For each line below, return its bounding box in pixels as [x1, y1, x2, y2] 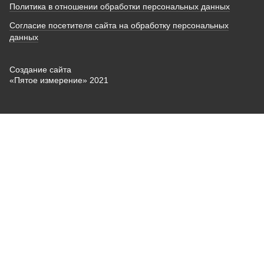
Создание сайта [9, 65, 71, 74]
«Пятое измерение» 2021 [9, 75, 108, 85]
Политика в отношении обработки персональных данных [9, 2, 230, 12]
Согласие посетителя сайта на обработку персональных [9, 21, 229, 30]
